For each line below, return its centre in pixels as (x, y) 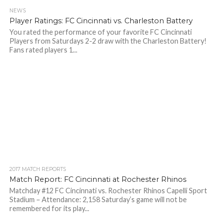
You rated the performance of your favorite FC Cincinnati (100, 32)
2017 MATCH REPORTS (37, 169)
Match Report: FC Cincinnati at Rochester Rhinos (98, 179)
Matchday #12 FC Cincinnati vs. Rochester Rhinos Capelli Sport (108, 191)
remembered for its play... (49, 208)
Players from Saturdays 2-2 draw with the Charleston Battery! (108, 41)
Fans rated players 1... (43, 50)
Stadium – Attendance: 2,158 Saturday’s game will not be (98, 199)
